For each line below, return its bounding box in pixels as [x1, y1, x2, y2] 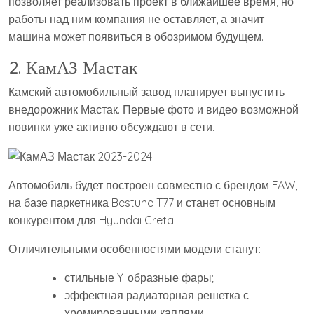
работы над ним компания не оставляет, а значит [8, 11, 264, 26]
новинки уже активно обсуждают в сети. [8, 119, 214, 134]
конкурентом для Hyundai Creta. [8, 213, 176, 228]
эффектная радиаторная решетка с [64, 288, 249, 303]
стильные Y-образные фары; [64, 271, 214, 285]
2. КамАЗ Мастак [8, 55, 137, 78]
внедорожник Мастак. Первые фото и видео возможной [8, 102, 299, 116]
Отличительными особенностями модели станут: [8, 242, 261, 257]
